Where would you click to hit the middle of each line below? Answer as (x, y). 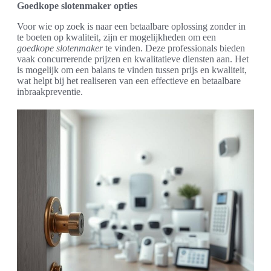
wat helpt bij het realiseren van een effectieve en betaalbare (129, 81)
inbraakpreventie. (50, 92)
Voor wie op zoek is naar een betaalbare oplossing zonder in (131, 27)
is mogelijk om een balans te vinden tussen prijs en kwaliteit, (132, 70)
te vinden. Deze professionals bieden (174, 48)
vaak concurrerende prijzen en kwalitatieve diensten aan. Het (133, 59)
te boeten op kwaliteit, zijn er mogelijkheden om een (116, 38)
